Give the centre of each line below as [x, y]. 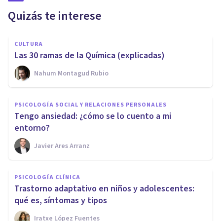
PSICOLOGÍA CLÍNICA [47, 177]
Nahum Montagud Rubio [71, 73]
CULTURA [29, 44]
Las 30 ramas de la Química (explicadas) [90, 55]
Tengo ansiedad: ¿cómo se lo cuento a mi [93, 116]
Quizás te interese [55, 16]
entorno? [32, 128]
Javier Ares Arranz [62, 146]
